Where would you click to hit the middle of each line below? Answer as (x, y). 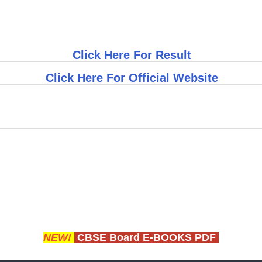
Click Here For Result (132, 55)
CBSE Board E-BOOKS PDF (146, 238)
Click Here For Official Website (132, 77)
